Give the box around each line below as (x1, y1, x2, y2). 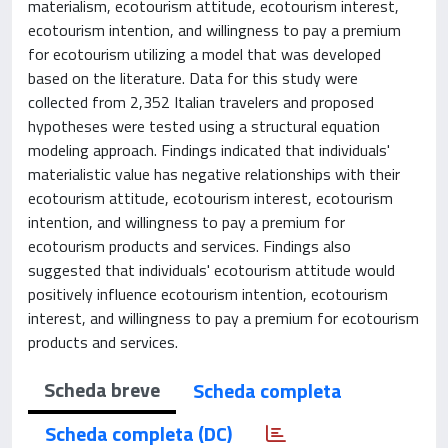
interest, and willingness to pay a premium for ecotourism (28, 306, 419, 330)
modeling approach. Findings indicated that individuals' (28, 138, 390, 162)
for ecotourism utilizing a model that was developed (28, 42, 381, 66)
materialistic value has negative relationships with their (28, 162, 400, 186)
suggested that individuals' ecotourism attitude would (28, 258, 395, 282)
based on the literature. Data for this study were (28, 66, 358, 90)
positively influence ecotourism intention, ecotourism (28, 282, 388, 306)
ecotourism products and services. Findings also (28, 234, 351, 258)
